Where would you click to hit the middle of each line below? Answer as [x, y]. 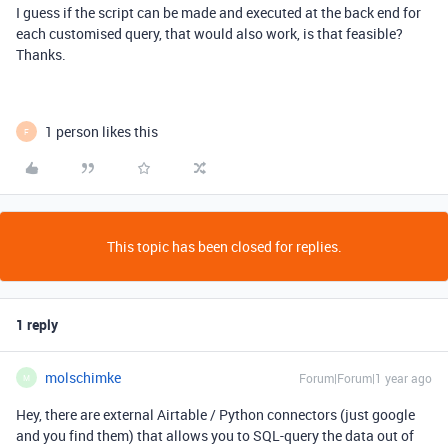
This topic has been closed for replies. [224, 246]
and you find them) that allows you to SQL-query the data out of [215, 435]
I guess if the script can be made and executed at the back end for [218, 12]
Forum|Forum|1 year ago [365, 378]
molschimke [83, 377]
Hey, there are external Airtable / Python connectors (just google [215, 414]
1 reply [37, 324]
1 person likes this [101, 131]
